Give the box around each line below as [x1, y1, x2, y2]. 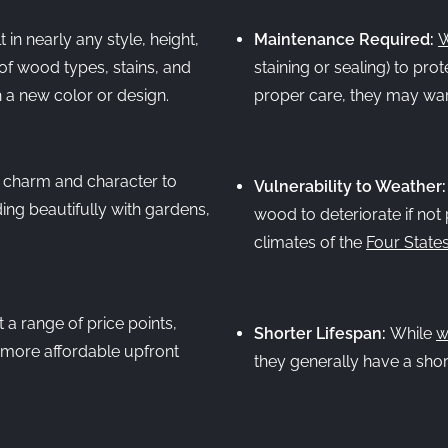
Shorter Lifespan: [254, 324, 390, 343]
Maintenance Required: [254, 30, 438, 49]
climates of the [254, 233, 366, 252]
